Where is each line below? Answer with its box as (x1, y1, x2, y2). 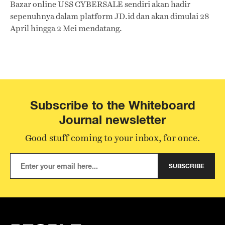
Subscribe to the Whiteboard (30, 98, 195, 113)
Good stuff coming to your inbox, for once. (25, 132, 200, 144)
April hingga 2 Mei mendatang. (10, 23, 122, 34)
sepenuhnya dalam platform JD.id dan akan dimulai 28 (10, 11, 209, 22)
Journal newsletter (59, 113, 166, 127)
